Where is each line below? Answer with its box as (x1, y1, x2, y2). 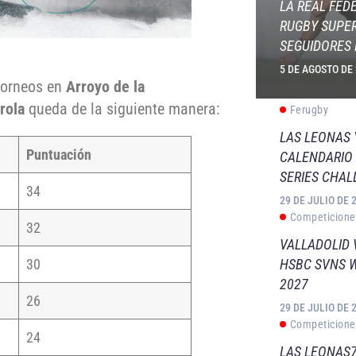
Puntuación (26, 146, 91, 164)
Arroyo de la (66, 77, 145, 97)
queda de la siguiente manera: (25, 99, 224, 119)
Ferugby (289, 103, 329, 116)
